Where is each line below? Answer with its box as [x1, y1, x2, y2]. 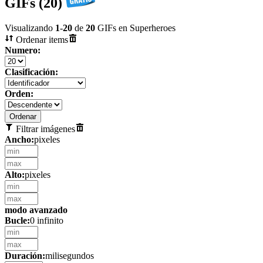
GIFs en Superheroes [95, 22, 176, 33]
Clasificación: [5, 66, 58, 77]
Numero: [5, 45, 41, 55]
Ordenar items [14, 34, 68, 45]
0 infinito [30, 215, 63, 225]
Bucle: [5, 215, 30, 225]
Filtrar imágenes [14, 123, 75, 134]
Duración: [5, 250, 45, 261]
